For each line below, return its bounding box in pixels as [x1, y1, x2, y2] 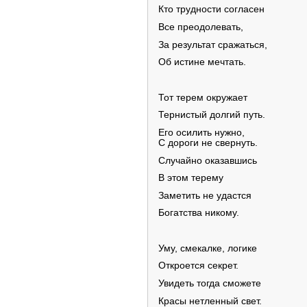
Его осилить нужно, [158, 127, 245, 138]
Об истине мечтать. [158, 57, 246, 68]
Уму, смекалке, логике [158, 243, 257, 254]
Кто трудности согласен [158, 4, 265, 15]
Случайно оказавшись [158, 155, 257, 166]
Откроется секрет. [158, 260, 238, 271]
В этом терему [158, 173, 223, 184]
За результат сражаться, [158, 39, 267, 50]
